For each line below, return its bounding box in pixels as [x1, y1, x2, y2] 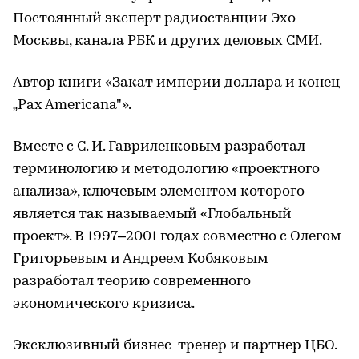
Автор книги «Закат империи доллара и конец [13, 75, 340, 91]
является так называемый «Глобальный [13, 207, 292, 222]
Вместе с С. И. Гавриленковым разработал [13, 139, 305, 155]
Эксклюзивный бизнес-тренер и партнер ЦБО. [13, 338, 337, 353]
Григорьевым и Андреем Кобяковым [13, 252, 268, 267]
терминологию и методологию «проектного [13, 162, 320, 177]
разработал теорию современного [13, 274, 251, 289]
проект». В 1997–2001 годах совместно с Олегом [13, 229, 341, 244]
